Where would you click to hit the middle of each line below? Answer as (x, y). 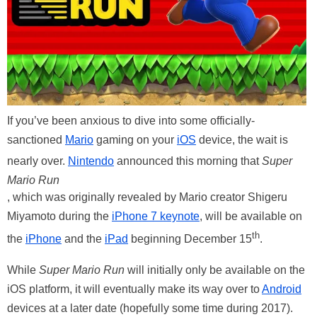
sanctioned (36, 140)
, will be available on (251, 217)
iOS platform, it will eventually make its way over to (134, 289)
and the (83, 239)
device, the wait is (242, 140)
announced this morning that (188, 161)
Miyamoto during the (59, 217)
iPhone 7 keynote (156, 217)
